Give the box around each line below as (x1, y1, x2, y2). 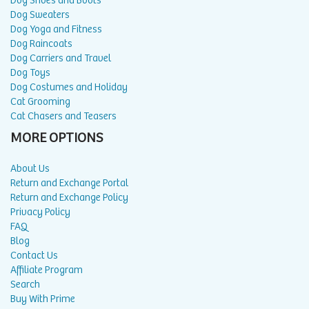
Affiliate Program (10, 263, 83, 276)
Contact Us (10, 249, 58, 261)
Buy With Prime (10, 292, 75, 305)
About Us (10, 162, 50, 175)
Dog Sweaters (10, 8, 70, 21)
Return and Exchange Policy (10, 191, 128, 203)
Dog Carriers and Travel (10, 52, 111, 64)
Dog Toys (10, 66, 50, 79)
